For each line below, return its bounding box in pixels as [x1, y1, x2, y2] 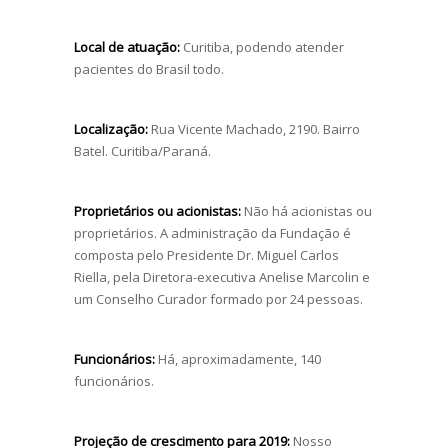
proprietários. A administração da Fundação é [74, 223, 351, 242]
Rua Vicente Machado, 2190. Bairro [148, 119, 360, 138]
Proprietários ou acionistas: [74, 201, 241, 220]
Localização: [74, 119, 148, 138]
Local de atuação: [74, 37, 180, 56]
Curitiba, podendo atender [180, 37, 344, 56]
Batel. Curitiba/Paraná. [74, 141, 211, 160]
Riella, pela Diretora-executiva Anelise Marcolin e [74, 267, 370, 286]
